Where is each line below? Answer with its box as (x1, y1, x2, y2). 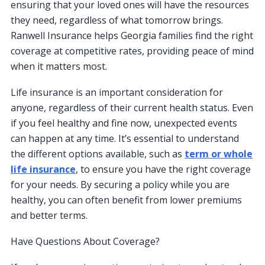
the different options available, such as (11, 147, 185, 161)
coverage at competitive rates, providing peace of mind (11, 44, 254, 58)
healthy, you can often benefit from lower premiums (11, 193, 242, 207)
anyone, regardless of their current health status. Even (11, 101, 253, 115)
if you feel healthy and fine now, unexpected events (11, 117, 237, 130)
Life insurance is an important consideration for (11, 86, 223, 99)
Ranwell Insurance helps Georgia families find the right (11, 29, 253, 43)
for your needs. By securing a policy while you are (11, 178, 230, 192)
